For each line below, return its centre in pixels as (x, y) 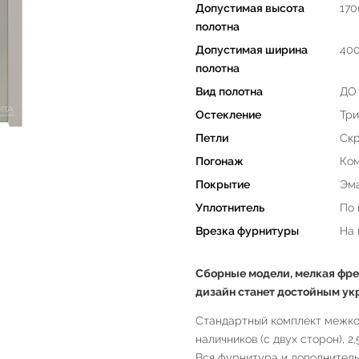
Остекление (228, 114)
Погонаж (220, 161)
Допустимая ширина (252, 49)
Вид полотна (229, 91)
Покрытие (223, 184)
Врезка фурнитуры (247, 230)
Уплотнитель (230, 207)
